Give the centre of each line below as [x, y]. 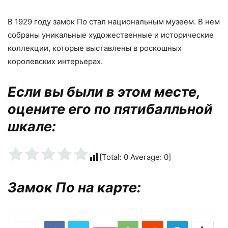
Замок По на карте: [74, 187]
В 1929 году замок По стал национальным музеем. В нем [114, 21]
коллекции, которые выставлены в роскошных [95, 48]
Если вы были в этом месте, [104, 92]
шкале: [32, 126]
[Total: [111, 157]
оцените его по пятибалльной [110, 109]
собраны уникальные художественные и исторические [111, 35]
